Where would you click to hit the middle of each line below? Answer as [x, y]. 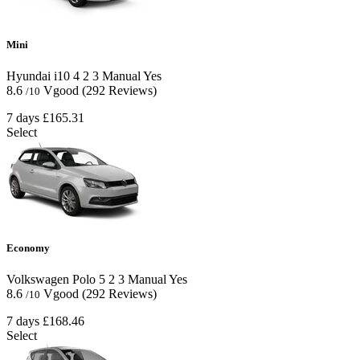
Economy [28, 248]
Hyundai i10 [38, 76]
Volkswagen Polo [51, 280]
